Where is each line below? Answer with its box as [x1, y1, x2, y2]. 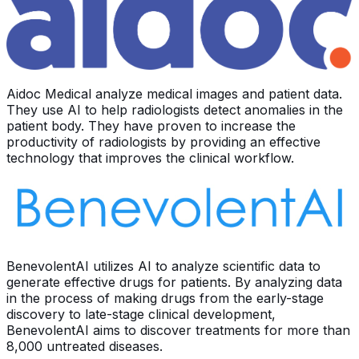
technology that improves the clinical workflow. [6, 149, 294, 166]
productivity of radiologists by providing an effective [6, 133, 321, 150]
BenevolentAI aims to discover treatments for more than [6, 322, 350, 338]
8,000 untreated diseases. [6, 338, 163, 354]
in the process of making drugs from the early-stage [6, 290, 324, 306]
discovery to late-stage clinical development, [6, 306, 276, 322]
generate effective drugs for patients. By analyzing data [6, 274, 342, 290]
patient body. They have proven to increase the [6, 117, 296, 134]
